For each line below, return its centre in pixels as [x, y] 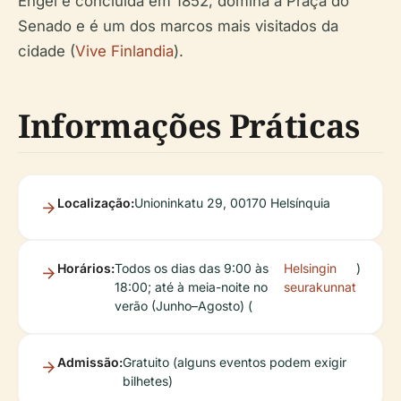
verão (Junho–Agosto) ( [183, 306]
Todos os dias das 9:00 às [192, 269]
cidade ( [47, 51]
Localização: [96, 203]
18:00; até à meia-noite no [191, 287]
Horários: [86, 269]
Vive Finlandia [124, 51]
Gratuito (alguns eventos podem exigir [235, 363]
